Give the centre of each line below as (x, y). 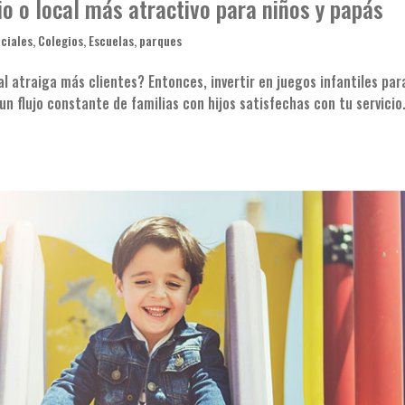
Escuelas (112, 41)
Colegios (61, 41)
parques (161, 41)
